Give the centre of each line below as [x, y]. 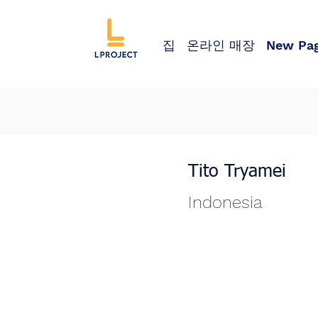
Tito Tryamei [237, 172]
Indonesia [225, 202]
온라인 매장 [221, 45]
